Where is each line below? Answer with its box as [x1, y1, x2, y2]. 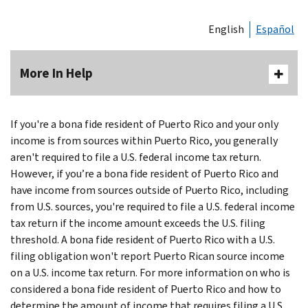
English [208, 21, 244, 36]
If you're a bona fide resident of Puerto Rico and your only [10, 116, 278, 131]
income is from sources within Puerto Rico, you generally [10, 133, 278, 148]
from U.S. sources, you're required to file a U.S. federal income [10, 199, 295, 214]
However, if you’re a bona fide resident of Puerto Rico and [10, 166, 278, 181]
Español [256, 21, 294, 36]
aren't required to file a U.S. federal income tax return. [10, 149, 261, 164]
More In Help [20, 64, 93, 82]
